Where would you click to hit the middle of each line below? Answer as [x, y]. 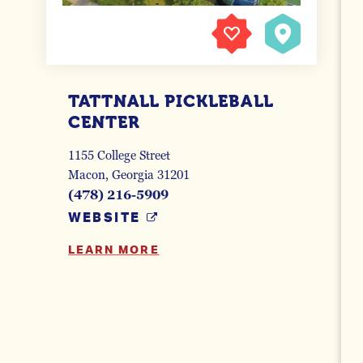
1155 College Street [119, 156]
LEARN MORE [113, 251]
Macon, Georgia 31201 [128, 175]
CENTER [104, 123]
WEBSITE [104, 218]
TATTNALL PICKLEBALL [171, 102]
